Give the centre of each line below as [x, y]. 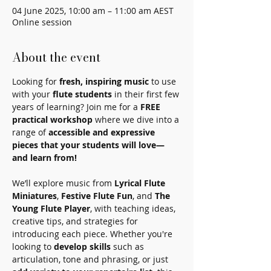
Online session [42, 22]
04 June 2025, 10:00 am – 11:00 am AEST [93, 11]
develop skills [82, 247]
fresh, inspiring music [104, 82]
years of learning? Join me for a [76, 107]
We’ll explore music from [63, 183]
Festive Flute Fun [97, 196]
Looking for [36, 82]
